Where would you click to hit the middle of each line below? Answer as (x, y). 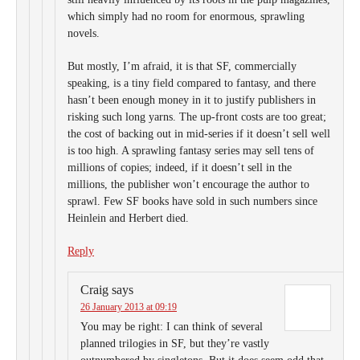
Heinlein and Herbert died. (128, 218)
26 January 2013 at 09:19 (129, 307)
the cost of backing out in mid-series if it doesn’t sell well (199, 134)
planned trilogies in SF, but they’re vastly (175, 344)
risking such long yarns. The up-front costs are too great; (197, 117)
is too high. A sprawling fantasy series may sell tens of (191, 151)
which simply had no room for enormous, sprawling (186, 16)
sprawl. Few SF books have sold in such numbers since (192, 201)
